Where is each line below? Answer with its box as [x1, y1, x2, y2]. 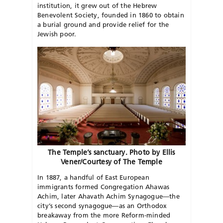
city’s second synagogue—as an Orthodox [37, 202, 167, 210]
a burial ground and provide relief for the [37, 20, 169, 28]
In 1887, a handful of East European [37, 173, 149, 182]
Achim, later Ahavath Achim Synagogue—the [37, 192, 180, 201]
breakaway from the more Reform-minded [37, 211, 171, 220]
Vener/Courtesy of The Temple [61, 157, 162, 167]
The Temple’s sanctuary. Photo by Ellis [48, 148, 175, 157]
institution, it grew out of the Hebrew [37, 1, 157, 9]
